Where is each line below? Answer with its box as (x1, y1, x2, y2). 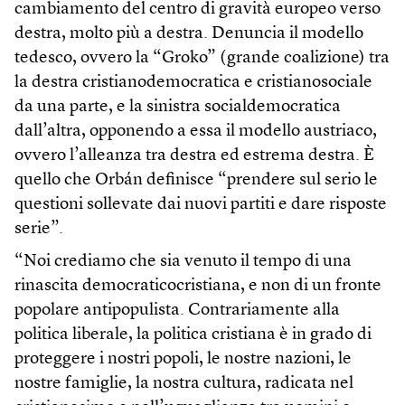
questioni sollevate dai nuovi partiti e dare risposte (14, 195, 387, 213)
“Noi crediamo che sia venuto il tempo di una (14, 252, 352, 270)
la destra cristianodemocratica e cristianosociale (14, 73, 372, 91)
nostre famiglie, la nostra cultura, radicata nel (14, 374, 353, 392)
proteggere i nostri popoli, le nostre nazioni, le (14, 350, 352, 368)
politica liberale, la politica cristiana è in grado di (14, 325, 372, 344)
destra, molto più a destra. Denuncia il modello (14, 24, 363, 42)
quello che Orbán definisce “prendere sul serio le (14, 171, 378, 189)
